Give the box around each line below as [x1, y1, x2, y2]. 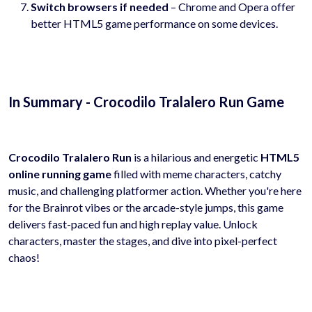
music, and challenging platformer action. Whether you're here [8, 183, 302, 197]
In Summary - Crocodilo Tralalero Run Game [8, 93, 284, 110]
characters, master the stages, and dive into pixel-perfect [8, 233, 277, 247]
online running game [8, 166, 111, 180]
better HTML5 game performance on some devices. [31, 16, 278, 30]
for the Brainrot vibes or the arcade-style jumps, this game [8, 200, 283, 214]
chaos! [8, 250, 40, 264]
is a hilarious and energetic [132, 150, 260, 164]
